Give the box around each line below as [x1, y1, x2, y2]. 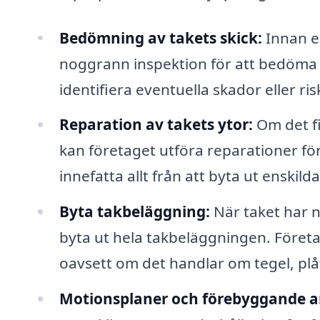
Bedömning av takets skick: [59, 27, 262, 48]
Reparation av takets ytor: [59, 114, 253, 135]
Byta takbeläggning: [59, 201, 210, 222]
